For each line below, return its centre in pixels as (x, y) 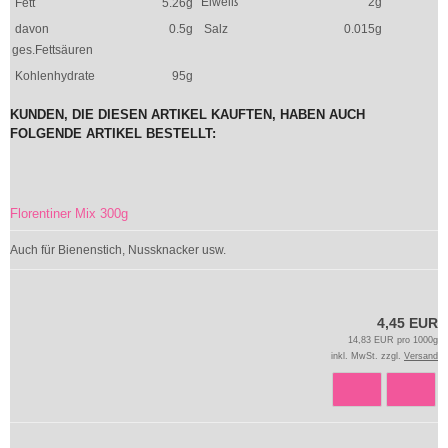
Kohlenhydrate (55, 76)
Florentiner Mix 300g (69, 213)
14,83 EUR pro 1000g (393, 340)
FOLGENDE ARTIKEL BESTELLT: (113, 133)
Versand (421, 356)
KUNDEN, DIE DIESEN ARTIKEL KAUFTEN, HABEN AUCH (187, 114)
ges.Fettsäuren (54, 50)
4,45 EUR (407, 323)
